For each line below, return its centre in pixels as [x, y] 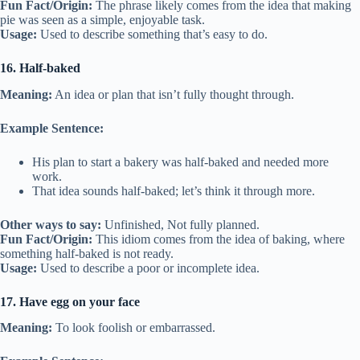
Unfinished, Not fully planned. [180, 224]
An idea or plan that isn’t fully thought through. [173, 94]
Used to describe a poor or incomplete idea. [148, 268]
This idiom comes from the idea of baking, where [219, 239]
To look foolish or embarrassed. [134, 328]
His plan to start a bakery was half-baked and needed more [180, 162]
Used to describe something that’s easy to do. [152, 34]
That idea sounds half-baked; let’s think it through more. [174, 190]
